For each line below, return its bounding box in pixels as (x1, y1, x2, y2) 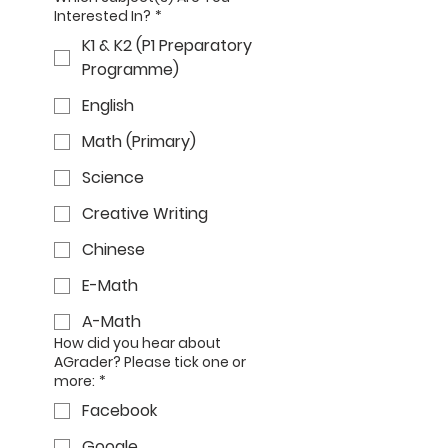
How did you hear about (54, 333, 221, 353)
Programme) (82, 58, 179, 81)
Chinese (82, 238, 145, 261)
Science (82, 166, 144, 189)
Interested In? (54, 6, 151, 26)
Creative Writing (82, 202, 208, 225)
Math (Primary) (82, 130, 196, 153)
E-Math (82, 274, 138, 297)
